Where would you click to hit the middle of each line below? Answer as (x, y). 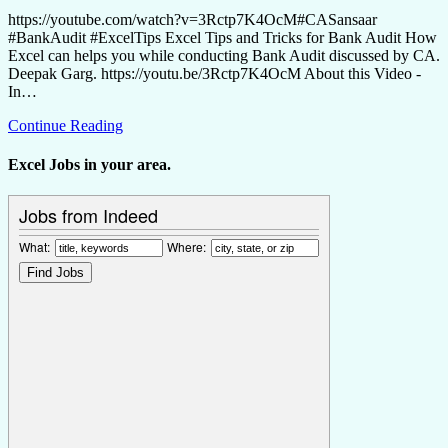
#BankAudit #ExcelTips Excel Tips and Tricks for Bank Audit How (222, 37)
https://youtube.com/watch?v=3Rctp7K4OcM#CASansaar (192, 19)
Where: (186, 247)
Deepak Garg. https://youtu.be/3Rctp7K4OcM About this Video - (214, 73)
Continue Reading (65, 125)
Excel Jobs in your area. (89, 165)
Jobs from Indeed (88, 215)
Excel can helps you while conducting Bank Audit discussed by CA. (224, 55)
